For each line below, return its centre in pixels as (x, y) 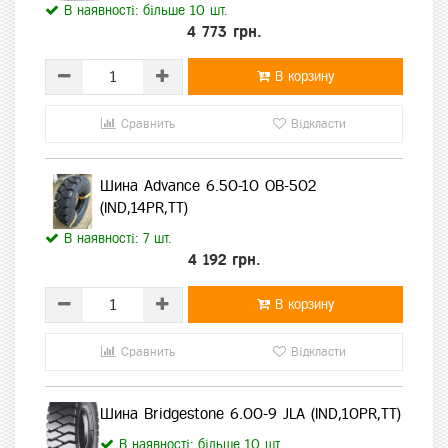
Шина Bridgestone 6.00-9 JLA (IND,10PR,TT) (250, 414)
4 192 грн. (224, 260)
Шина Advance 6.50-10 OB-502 (208, 186)
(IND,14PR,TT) (144, 208)
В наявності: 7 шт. (115, 239)
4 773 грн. (224, 32)
